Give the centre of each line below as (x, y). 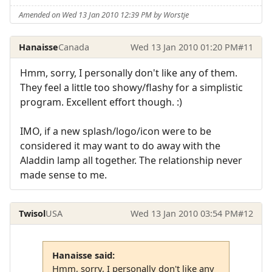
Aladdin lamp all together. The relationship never (131, 161)
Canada (74, 47)
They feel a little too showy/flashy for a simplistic (131, 88)
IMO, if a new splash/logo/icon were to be (116, 131)
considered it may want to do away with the (120, 146)
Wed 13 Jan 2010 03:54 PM (184, 213)
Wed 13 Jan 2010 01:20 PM (184, 47)
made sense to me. (63, 175)
